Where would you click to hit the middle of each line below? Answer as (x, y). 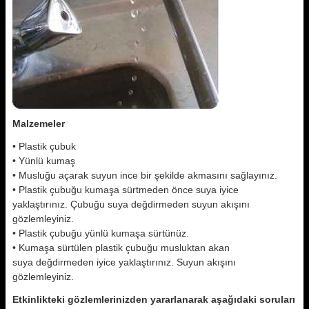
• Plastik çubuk (44, 146)
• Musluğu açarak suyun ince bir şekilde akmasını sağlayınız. (145, 175)
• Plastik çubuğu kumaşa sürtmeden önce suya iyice (126, 190)
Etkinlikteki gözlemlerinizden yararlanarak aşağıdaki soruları (154, 299)
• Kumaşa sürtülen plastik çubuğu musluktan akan (121, 248)
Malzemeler (39, 123)
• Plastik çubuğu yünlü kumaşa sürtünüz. (101, 233)
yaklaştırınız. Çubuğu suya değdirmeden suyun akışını (131, 204)
